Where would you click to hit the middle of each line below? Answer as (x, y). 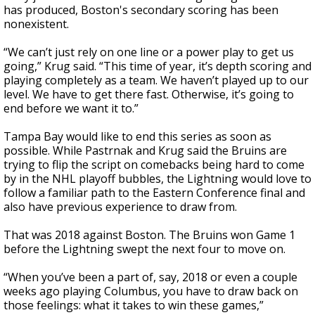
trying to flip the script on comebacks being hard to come (154, 165)
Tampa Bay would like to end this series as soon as (137, 136)
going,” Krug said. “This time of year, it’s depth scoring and (157, 66)
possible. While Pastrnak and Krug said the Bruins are (145, 150)
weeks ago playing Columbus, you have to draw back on (151, 291)
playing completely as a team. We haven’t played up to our (156, 80)
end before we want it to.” (71, 108)
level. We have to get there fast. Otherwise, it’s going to (149, 94)
